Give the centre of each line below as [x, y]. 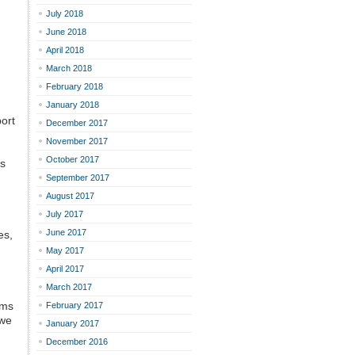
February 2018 [74, 86]
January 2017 [73, 323]
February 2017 [74, 305]
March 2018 [69, 68]
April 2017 [65, 269]
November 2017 [77, 141]
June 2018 [66, 32]
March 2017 [69, 287]
